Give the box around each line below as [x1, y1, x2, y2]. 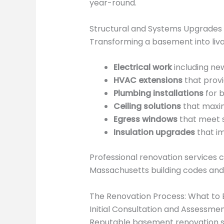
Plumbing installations [113, 87, 203, 99]
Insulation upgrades [113, 126, 195, 138]
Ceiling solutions [113, 100, 181, 112]
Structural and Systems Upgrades [89, 22, 222, 34]
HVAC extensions [113, 74, 182, 86]
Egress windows [113, 113, 177, 125]
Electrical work [113, 61, 172, 73]
